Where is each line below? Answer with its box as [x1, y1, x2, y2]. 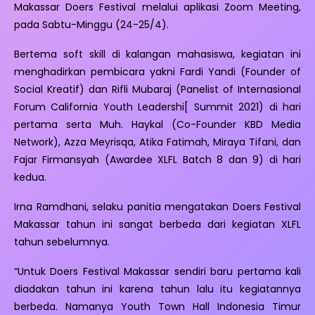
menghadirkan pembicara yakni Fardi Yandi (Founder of [14, 65, 301, 79]
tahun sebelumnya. [14, 235, 110, 249]
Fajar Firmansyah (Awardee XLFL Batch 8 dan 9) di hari [14, 153, 301, 167]
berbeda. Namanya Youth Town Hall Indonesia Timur [14, 299, 301, 314]
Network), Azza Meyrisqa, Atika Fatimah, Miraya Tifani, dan [14, 135, 301, 150]
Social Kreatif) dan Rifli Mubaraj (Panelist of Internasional [14, 82, 301, 97]
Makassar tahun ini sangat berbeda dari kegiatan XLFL [14, 217, 301, 231]
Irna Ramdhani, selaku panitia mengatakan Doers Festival [14, 200, 301, 214]
